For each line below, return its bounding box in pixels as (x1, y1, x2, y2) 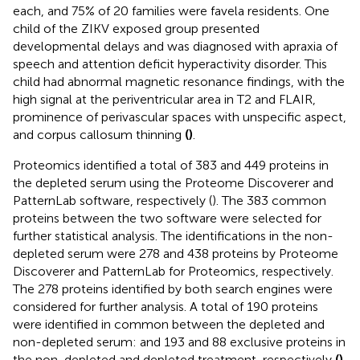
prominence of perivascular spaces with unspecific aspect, (13, 108, 346, 125)
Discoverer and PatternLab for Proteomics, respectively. (13, 263, 333, 279)
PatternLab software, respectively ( (13, 192, 212, 208)
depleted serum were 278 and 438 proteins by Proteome (13, 245, 338, 261)
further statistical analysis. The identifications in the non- (13, 227, 333, 243)
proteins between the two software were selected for (13, 210, 321, 226)
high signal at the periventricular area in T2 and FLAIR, (13, 91, 316, 107)
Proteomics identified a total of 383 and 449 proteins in (13, 157, 329, 173)
